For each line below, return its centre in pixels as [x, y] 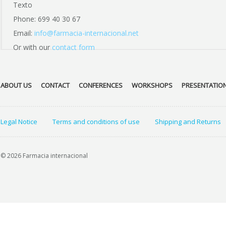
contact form [73, 47]
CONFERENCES [101, 85]
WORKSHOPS [152, 85]
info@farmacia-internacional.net [87, 33]
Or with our [33, 47]
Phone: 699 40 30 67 [47, 19]
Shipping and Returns [188, 122]
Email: [24, 33]
